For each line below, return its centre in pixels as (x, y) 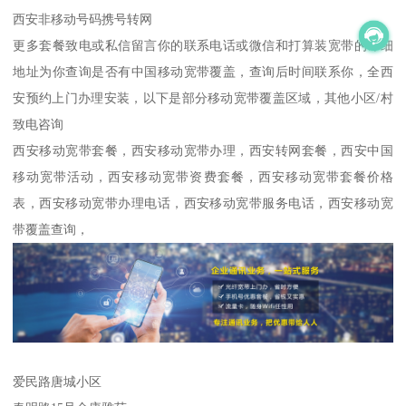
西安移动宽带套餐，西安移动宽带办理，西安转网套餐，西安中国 (203, 151)
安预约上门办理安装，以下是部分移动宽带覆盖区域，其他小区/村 (203, 98)
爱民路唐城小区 (58, 381)
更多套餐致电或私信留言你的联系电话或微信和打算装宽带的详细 (203, 46)
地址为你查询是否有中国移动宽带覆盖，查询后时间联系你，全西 (203, 72)
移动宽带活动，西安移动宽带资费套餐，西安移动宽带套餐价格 (203, 177)
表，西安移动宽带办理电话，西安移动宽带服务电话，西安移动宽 (203, 203)
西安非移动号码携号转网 (83, 19)
